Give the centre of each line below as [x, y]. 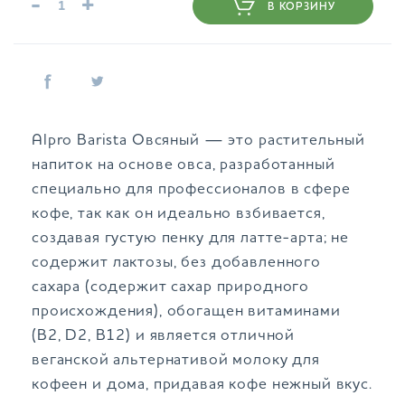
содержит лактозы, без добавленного [176, 263]
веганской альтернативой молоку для [176, 361]
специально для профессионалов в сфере [191, 190]
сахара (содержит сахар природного [171, 287]
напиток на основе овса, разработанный [184, 165]
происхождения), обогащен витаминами [186, 312]
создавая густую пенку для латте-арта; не [191, 239]
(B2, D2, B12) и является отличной [164, 336]
